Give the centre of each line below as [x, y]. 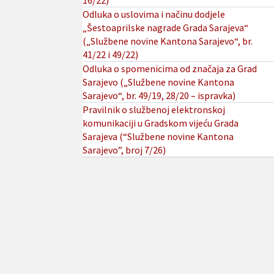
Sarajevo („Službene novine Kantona [158, 82]
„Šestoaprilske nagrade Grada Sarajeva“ [165, 28]
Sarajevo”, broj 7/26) [124, 150]
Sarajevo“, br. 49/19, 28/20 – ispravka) [159, 96]
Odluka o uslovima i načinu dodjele [154, 14]
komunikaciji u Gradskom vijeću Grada [160, 123]
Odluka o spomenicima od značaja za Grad [169, 69]
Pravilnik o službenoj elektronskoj [154, 110]
